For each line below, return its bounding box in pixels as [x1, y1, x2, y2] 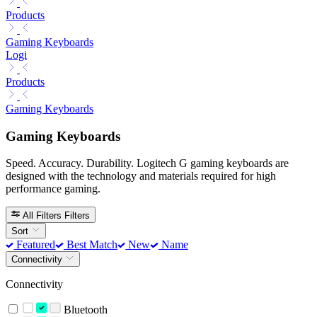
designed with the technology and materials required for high [6, 170, 276, 183]
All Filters [23, 209, 62, 221]
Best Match [63, 238, 117, 250]
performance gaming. [6, 183, 100, 195]
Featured [13, 238, 56, 250]
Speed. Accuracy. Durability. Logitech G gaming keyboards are [6, 157, 289, 170]
